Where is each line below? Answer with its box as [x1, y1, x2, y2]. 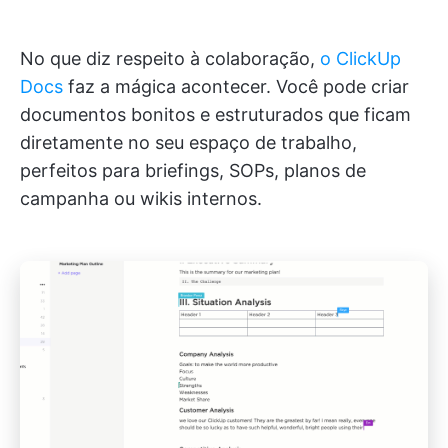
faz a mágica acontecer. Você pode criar [63, 75, 409, 97]
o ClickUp [320, 47, 401, 69]
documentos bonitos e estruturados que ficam [20, 103, 411, 125]
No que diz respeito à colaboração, [20, 47, 320, 69]
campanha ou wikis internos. [20, 187, 262, 209]
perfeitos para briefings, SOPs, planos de [20, 159, 366, 181]
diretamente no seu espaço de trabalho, [20, 131, 357, 153]
